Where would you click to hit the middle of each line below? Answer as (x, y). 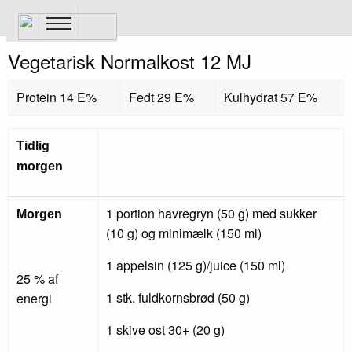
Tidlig (33, 146)
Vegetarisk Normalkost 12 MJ (130, 61)
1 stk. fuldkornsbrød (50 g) (178, 297)
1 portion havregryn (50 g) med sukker (211, 213)
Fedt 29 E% (161, 97)
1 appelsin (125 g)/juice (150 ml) (196, 265)
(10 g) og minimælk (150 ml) (184, 233)
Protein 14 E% (57, 97)
